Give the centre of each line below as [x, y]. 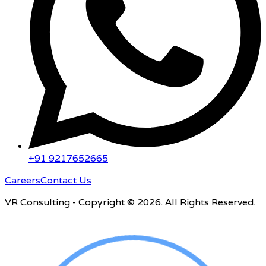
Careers [23, 180]
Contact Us [66, 180]
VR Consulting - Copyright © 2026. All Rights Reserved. [130, 202]
